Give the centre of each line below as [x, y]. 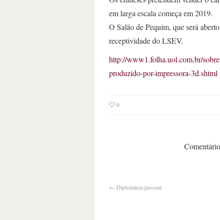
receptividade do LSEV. [146, 41]
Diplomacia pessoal [139, 187]
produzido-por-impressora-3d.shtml [163, 73]
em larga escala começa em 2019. [161, 13]
